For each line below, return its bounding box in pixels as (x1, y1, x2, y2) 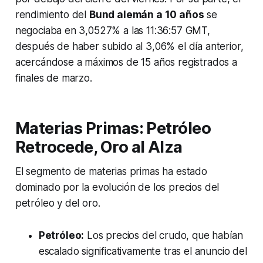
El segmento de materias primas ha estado (15, 166, 207, 178)
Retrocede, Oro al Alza (15, 137, 183, 157)
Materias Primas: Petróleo (15, 119, 211, 139)
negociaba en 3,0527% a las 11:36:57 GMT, (15, 25, 210, 37)
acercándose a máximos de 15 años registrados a (15, 56, 237, 69)
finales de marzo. (15, 72, 92, 85)
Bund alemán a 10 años (89, 9, 204, 21)
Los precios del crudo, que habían (84, 230, 243, 242)
